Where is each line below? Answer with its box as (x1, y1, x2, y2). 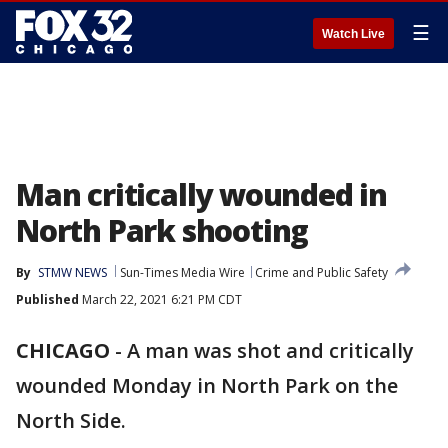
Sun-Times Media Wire (120, 264, 245, 281)
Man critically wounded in (16, 174, 387, 215)
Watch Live (322, 27, 385, 41)
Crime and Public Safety (255, 264, 388, 281)
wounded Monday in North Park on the (16, 372, 398, 399)
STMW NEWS (38, 264, 107, 281)
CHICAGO (16, 337, 110, 364)
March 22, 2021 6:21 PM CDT (79, 291, 242, 308)
